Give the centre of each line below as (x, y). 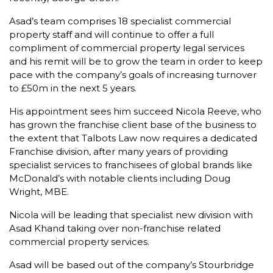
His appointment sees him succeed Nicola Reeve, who (135, 111)
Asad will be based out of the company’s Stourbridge (132, 265)
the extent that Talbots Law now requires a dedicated (133, 138)
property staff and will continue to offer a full (112, 34)
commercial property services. (79, 242)
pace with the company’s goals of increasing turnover (133, 75)
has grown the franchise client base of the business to (133, 125)
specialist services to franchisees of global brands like (131, 165)
